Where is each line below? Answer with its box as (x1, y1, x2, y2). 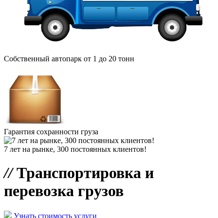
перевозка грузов (4, 182, 124, 200)
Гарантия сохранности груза (4, 127, 98, 136)
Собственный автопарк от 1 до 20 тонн (4, 54, 134, 63)
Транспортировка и (13, 164, 154, 182)
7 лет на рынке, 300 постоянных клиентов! (4, 145, 146, 153)
